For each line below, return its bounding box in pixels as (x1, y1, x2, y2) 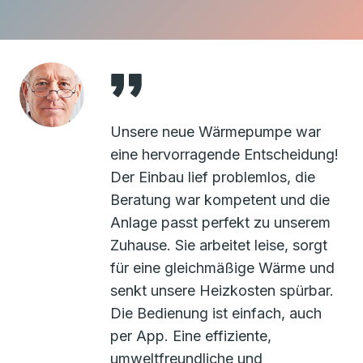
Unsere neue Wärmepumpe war (110, 123, 321, 141)
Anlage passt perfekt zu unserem (110, 214, 331, 232)
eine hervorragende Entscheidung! (110, 146, 339, 164)
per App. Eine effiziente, (110, 327, 271, 345)
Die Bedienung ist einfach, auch (110, 305, 322, 322)
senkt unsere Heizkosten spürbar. (110, 282, 334, 300)
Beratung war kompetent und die (110, 191, 330, 209)
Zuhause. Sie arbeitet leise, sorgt (110, 237, 327, 254)
